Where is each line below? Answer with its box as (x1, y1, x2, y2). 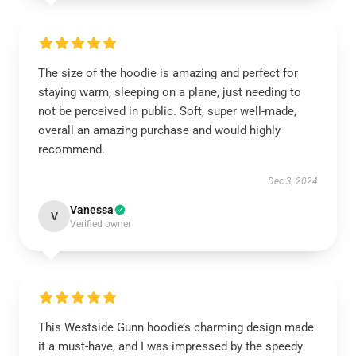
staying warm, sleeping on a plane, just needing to (38, 85, 301, 99)
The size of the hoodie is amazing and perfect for (38, 66, 298, 80)
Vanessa (70, 203, 114, 216)
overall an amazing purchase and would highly (38, 123, 281, 137)
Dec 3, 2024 (268, 176, 318, 187)
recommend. (38, 142, 105, 157)
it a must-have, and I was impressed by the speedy (38, 339, 303, 354)
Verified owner (70, 219, 131, 230)
